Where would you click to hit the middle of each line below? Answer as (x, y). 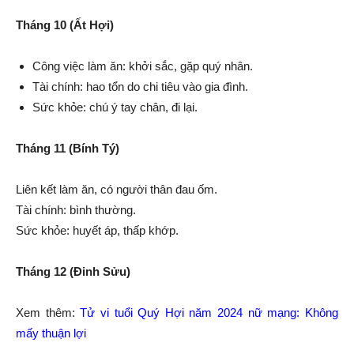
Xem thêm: (48, 313)
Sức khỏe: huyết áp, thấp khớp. (97, 230)
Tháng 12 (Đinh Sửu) (73, 271)
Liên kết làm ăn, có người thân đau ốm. (117, 189)
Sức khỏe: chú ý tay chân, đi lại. (115, 107)
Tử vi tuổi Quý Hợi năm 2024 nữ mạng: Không (209, 313)
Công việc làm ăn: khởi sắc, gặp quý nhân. (143, 66)
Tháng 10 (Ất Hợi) (65, 25)
